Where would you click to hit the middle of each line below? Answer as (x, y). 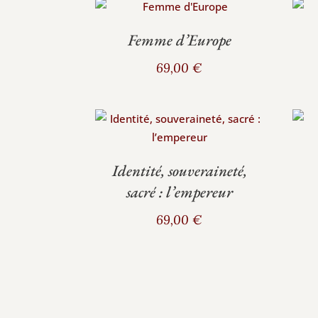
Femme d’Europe (179, 40)
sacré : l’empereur (179, 192)
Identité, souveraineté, (179, 170)
